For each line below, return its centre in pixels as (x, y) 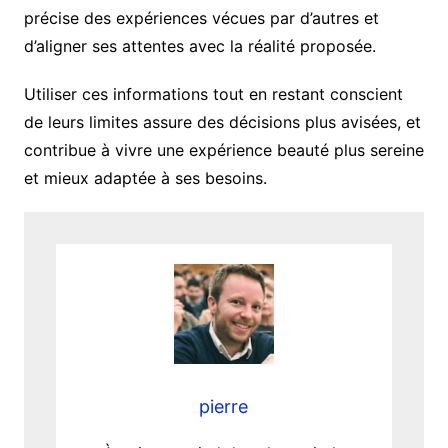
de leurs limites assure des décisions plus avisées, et (222, 122)
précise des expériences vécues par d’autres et (201, 18)
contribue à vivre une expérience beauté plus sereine (223, 150)
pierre (224, 407)
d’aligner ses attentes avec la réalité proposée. (199, 46)
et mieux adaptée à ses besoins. (145, 178)
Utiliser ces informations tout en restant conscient (213, 94)
